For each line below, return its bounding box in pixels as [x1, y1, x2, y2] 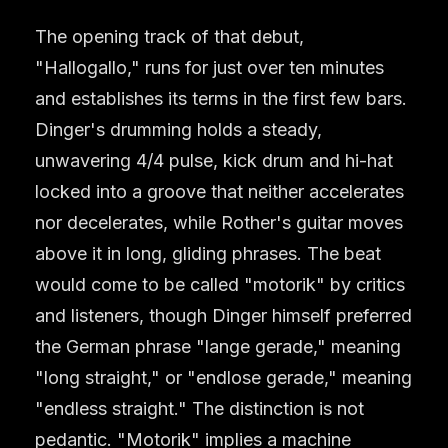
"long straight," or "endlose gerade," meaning [35, 366, 412, 388]
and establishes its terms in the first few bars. [35, 87, 407, 109]
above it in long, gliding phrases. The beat [35, 242, 381, 264]
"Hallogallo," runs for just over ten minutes [35, 56, 384, 78]
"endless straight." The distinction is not [35, 397, 364, 419]
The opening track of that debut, [35, 25, 304, 47]
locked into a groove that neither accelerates [35, 180, 404, 202]
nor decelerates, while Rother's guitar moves [35, 211, 403, 233]
